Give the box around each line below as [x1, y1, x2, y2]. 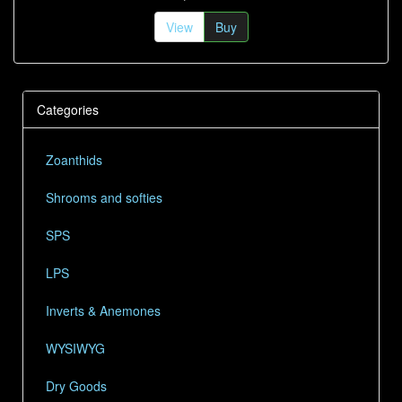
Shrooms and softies [46, 188, 162, 206]
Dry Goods [46, 377, 107, 395]
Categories [37, 100, 99, 118]
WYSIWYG [46, 339, 105, 357]
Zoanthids [46, 151, 102, 169]
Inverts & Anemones [46, 301, 161, 319]
